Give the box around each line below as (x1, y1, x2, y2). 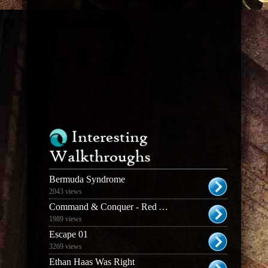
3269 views (48, 242, 82, 251)
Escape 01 (48, 229, 88, 239)
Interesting (71, 129, 148, 146)
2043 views (48, 187, 82, 196)
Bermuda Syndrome (48, 174, 125, 184)
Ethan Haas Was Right (48, 257, 135, 267)
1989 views (48, 215, 82, 223)
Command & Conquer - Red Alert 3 (158, 202, 168, 212)
